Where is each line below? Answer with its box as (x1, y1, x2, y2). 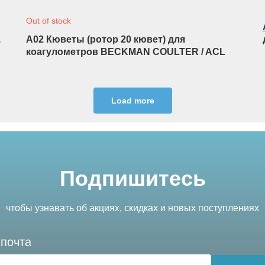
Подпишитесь (59, 166, 206, 191)
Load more (111, 95, 154, 105)
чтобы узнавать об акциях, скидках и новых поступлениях (6, 203, 259, 214)
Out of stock (26, 16, 71, 25)
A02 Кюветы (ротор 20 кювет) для (26, 34, 185, 44)
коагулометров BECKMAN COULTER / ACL (26, 47, 225, 57)
